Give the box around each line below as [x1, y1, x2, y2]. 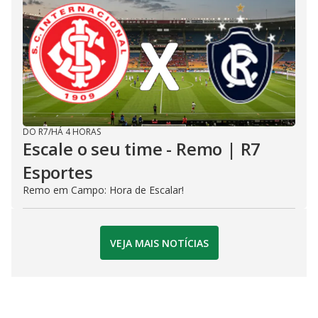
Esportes [23, 160, 93, 184]
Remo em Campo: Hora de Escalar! [23, 183, 184, 197]
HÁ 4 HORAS [51, 126, 101, 138]
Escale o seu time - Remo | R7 [23, 137, 261, 160]
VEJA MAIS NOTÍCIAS [109, 236, 209, 250]
